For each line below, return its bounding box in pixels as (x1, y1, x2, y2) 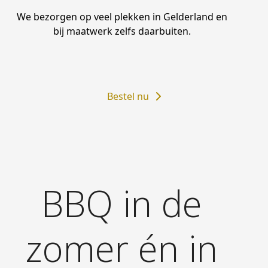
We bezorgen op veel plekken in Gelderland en (16, 10, 227, 23)
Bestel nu (107, 89, 149, 103)
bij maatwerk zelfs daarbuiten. (53, 24, 191, 38)
